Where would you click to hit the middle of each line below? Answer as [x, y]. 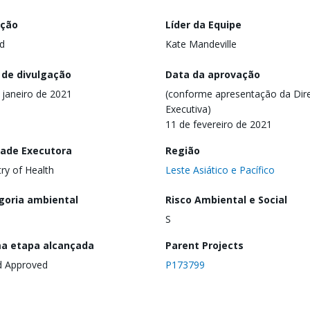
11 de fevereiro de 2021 [219, 124]
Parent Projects [204, 246]
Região [183, 150]
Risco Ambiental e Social [226, 200]
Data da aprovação [213, 74]
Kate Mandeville [201, 44]
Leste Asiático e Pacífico [220, 170]
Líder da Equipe [203, 25]
